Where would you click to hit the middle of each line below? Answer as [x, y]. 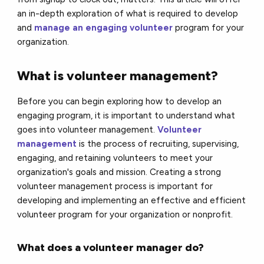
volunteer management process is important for [115, 186]
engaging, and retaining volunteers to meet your [115, 158]
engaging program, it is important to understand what [126, 115]
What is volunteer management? [119, 75]
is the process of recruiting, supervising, [158, 143]
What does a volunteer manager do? [112, 247]
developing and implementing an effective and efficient [132, 200]
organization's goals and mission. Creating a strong [119, 172]
